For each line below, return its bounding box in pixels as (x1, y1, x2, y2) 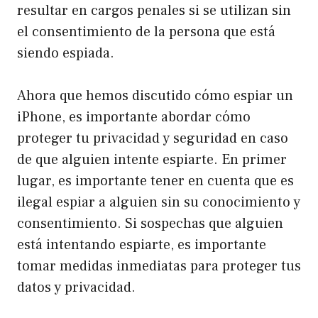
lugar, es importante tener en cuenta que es (17, 172, 294, 191)
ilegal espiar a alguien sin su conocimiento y (17, 193, 300, 212)
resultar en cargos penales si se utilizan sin (17, 1, 291, 21)
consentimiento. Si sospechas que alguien (17, 214, 283, 234)
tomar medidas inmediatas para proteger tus (17, 257, 301, 276)
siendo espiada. (17, 44, 114, 63)
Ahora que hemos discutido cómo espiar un (17, 87, 293, 106)
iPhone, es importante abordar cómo (17, 108, 251, 127)
